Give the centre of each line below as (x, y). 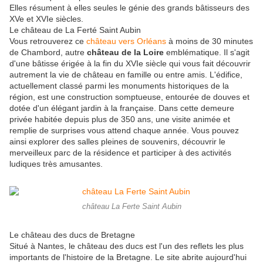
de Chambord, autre (48, 53)
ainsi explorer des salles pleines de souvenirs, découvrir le (117, 142)
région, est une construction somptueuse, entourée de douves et (129, 97)
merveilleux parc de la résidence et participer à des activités (120, 153)
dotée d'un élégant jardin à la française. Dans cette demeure (122, 108)
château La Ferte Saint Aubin (131, 207)
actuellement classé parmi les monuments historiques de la (119, 86)
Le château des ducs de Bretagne (72, 235)
